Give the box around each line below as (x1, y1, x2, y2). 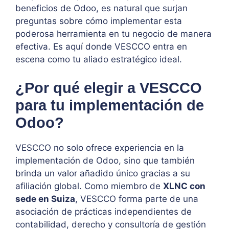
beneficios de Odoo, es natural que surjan (15, 3, 188, 14)
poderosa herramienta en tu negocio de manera (15, 29, 212, 39)
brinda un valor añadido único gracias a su (15, 168, 190, 178)
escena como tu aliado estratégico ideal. (15, 54, 182, 65)
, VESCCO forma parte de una (75, 193, 198, 204)
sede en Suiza (15, 193, 75, 204)
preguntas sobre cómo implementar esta (15, 16, 182, 27)
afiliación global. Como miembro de (15, 180, 163, 191)
